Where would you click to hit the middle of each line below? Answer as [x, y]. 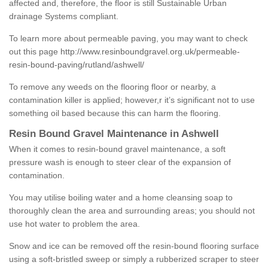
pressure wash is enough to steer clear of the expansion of [120, 162]
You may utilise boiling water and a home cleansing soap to [121, 198]
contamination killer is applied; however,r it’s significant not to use [132, 100]
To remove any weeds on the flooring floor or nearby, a [112, 87]
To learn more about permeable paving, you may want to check [128, 39]
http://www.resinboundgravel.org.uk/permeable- [150, 52]
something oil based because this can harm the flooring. [115, 113]
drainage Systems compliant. [64, 16]
